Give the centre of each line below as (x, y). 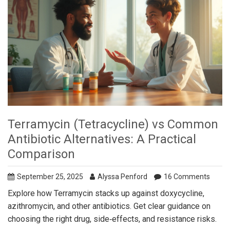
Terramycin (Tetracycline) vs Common (113, 124)
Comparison (41, 154)
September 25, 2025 (50, 176)
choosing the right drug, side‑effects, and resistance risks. (112, 219)
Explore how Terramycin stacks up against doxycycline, (106, 193)
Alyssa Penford (122, 176)
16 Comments (187, 176)
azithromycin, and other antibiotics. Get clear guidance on (109, 206)
